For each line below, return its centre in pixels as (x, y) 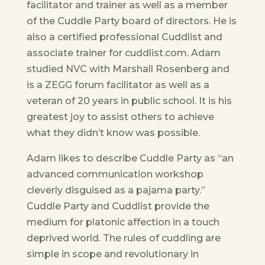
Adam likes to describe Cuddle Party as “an (130, 159)
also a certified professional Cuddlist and (124, 37)
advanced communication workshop (115, 174)
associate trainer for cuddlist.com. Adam (123, 53)
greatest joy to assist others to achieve (120, 117)
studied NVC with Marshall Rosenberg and (128, 69)
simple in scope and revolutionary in (112, 254)
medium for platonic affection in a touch (123, 222)
